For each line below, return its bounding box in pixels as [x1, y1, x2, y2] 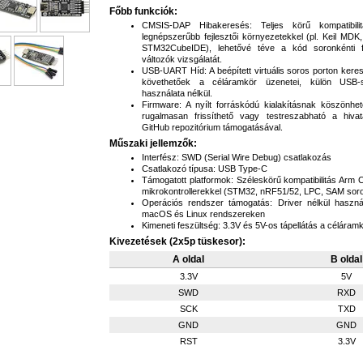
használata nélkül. [142, 88, 212, 98]
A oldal [173, 254, 204, 265]
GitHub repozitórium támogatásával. [142, 122, 283, 132]
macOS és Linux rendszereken [142, 209, 265, 219]
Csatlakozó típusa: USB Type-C [142, 164, 267, 173]
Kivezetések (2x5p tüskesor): [109, 236, 246, 247]
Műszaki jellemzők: [109, 138, 197, 149]
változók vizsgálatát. [142, 54, 222, 64]
